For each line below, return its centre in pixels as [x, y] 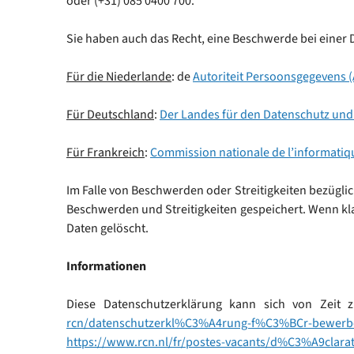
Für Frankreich [105, 153]
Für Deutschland [110, 115]
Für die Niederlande [119, 77]
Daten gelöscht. [107, 228]
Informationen [106, 266]
